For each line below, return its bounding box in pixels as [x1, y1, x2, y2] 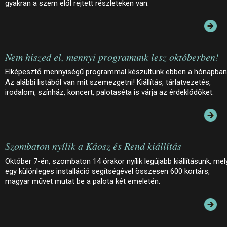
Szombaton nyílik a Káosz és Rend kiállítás [5, 139, 181, 153]
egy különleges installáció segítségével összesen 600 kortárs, [5, 166, 210, 176]
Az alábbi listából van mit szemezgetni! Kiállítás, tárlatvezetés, [5, 77, 211, 87]
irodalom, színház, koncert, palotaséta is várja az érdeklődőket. [5, 87, 216, 97]
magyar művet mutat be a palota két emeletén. [5, 176, 160, 186]
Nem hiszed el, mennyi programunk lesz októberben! [5, 50, 219, 63]
